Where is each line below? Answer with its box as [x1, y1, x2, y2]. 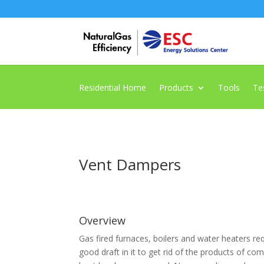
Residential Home [79, 82, 147, 93]
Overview [79, 213, 126, 228]
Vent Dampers [79, 153, 181, 175]
